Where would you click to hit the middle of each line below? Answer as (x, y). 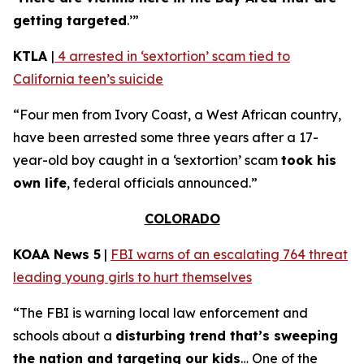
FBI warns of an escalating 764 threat (229, 254)
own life (40, 183)
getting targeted (70, 20)
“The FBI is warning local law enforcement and (160, 313)
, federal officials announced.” (162, 183)
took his (309, 160)
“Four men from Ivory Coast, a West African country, (177, 115)
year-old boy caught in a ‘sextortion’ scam (147, 160)
